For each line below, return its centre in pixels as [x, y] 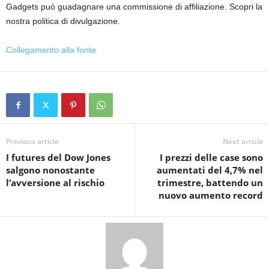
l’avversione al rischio [55, 182]
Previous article [32, 141]
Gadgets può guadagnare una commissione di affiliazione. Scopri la [134, 6]
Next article [243, 141]
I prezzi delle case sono [211, 157]
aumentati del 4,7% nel [210, 170]
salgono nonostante [50, 170]
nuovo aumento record [211, 195]
